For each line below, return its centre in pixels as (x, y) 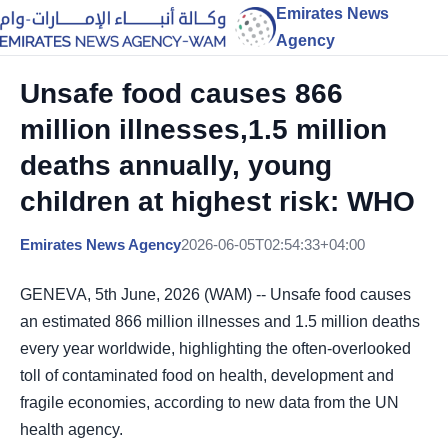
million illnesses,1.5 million (203, 129)
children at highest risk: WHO (217, 201)
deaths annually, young (176, 165)
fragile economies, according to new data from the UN (209, 402)
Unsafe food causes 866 (181, 93)
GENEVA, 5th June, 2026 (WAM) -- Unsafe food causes (215, 294)
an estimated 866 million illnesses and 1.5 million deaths (220, 321)
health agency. (71, 429)
